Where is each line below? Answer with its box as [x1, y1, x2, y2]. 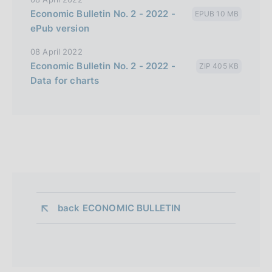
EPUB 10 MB [194, 8, 239, 18]
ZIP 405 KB [199, 61, 239, 70]
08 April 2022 [30, 46, 83, 56]
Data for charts [30, 74, 100, 86]
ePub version [30, 22, 89, 34]
